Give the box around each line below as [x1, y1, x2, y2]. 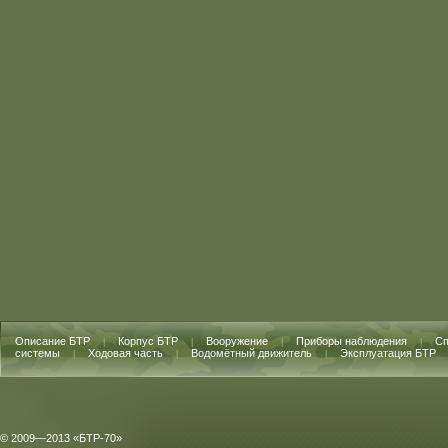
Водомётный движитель [191, 347, 312, 359]
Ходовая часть [88, 347, 163, 359]
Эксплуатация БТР [340, 347, 436, 359]
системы [15, 347, 60, 359]
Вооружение [206, 335, 268, 347]
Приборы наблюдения [296, 335, 407, 347]
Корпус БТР [118, 335, 178, 347]
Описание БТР [15, 335, 90, 347]
